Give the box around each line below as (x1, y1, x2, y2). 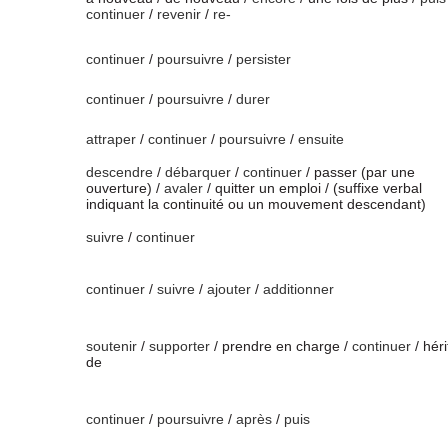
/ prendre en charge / (210, 338, 352, 354)
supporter (149, 338, 210, 354)
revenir (157, 6, 201, 22)
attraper (86, 131, 136, 147)
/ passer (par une (302, 164, 415, 180)
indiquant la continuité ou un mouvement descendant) (86, 196, 426, 212)
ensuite (298, 131, 344, 147)
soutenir (86, 338, 137, 354)
